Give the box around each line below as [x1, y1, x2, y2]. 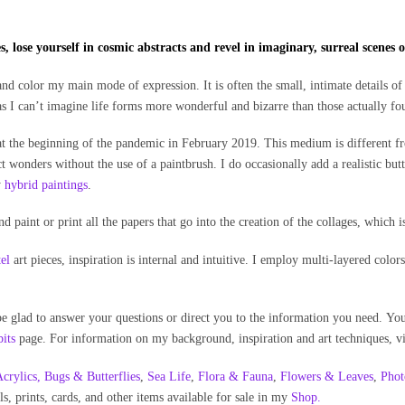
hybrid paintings [5, 178, 89, 193]
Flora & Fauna [198, 369, 274, 383]
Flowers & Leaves [280, 369, 374, 383]
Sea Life [147, 369, 192, 383]
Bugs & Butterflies [44, 369, 141, 383]
